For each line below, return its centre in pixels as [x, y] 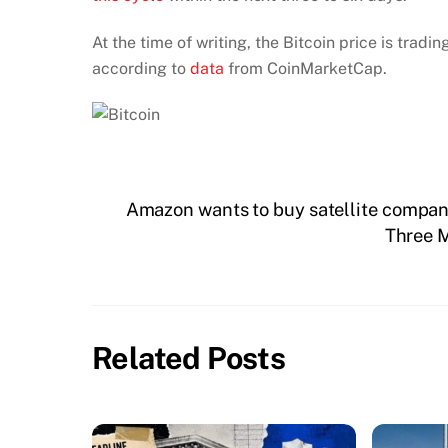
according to [141, 68]
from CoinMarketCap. [305, 68]
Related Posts [189, 357]
